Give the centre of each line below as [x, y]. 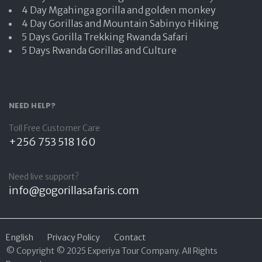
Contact [130, 237]
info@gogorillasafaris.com [74, 190]
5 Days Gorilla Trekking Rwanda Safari [105, 37]
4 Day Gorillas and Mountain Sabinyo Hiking [120, 23]
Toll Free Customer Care [54, 128]
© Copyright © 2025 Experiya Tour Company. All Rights [112, 251]
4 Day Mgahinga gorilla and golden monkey [119, 10]
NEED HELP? [32, 105]
